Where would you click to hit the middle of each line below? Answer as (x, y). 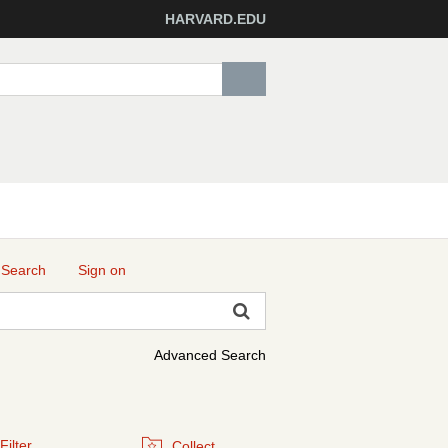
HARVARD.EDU (215, 19)
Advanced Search (210, 355)
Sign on (102, 270)
